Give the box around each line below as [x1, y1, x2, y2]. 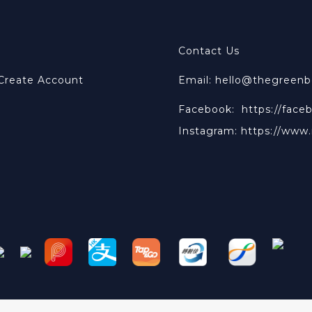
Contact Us [178, 45, 240, 57]
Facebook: [178, 103, 242, 116]
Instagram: [178, 125, 241, 137]
